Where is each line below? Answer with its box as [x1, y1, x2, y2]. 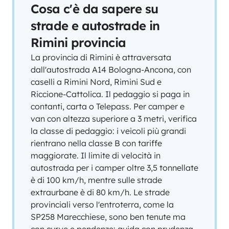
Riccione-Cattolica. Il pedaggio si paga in [31, 89, 190, 99]
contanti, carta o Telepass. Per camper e [31, 101, 185, 111]
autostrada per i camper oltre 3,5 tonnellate [31, 163, 198, 173]
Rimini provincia [31, 35, 126, 50]
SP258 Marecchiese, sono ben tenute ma [31, 212, 186, 222]
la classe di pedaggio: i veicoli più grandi [31, 126, 186, 136]
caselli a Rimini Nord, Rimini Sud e [31, 77, 162, 87]
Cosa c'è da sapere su [31, 1, 158, 16]
